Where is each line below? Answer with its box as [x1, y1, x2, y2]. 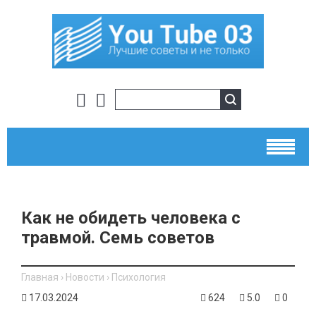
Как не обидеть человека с [21, 207, 241, 228]
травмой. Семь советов [21, 227, 214, 248]
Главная [21, 271, 59, 283]
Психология [111, 271, 166, 283]
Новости [66, 271, 104, 283]
